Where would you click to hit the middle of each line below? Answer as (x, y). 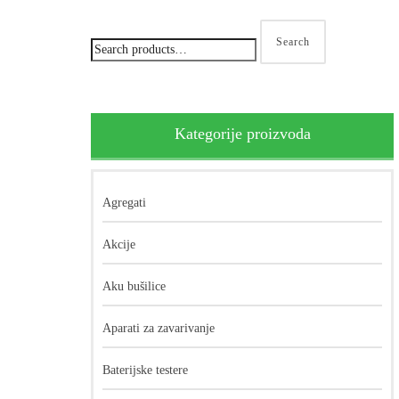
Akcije (119, 244)
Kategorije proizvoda (242, 134)
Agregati (124, 203)
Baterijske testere (145, 370)
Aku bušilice (134, 286)
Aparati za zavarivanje (159, 328)
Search (293, 42)
